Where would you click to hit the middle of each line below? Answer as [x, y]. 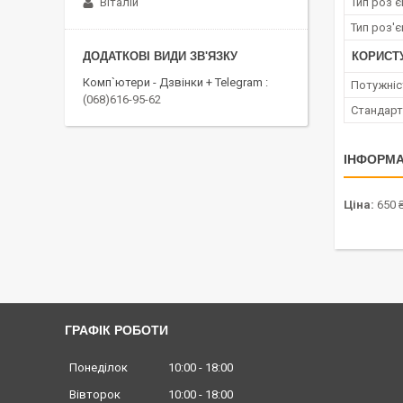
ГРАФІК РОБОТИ [116, 330]
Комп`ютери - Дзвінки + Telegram [173, 83]
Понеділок [99, 368]
